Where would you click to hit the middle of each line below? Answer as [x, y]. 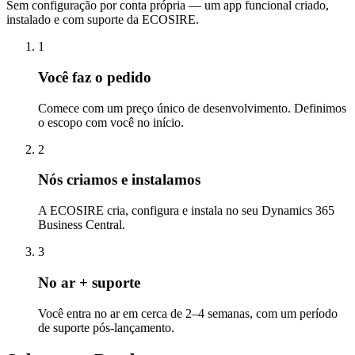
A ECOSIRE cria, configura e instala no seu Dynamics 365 [186, 211]
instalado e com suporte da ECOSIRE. [103, 20]
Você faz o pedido [95, 77]
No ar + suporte [89, 282]
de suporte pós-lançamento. [106, 327]
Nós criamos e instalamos [119, 180]
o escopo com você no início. [111, 122]
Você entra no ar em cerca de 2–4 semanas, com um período [188, 313]
